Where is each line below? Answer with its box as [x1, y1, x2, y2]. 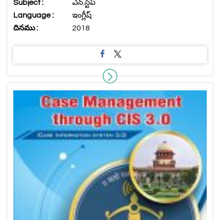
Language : [13, 11, 54, 19]
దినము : [13, 24, 38, 32]
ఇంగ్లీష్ [72, 11, 91, 19]
